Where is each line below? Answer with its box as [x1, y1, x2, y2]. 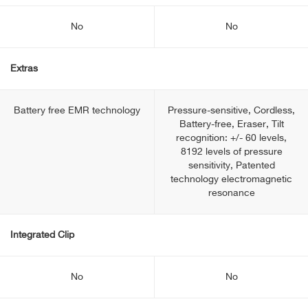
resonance [208, 188, 255, 198]
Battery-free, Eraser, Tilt [179, 120, 284, 129]
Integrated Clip [10, 230, 74, 240]
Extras [10, 64, 38, 74]
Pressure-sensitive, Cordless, [168, 106, 295, 115]
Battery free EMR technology [14, 106, 140, 115]
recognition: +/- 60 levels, [176, 133, 287, 143]
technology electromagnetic [170, 175, 292, 184]
